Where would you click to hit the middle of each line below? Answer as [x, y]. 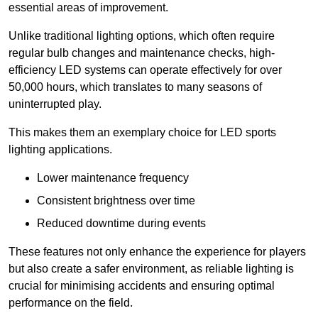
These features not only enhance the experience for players [157, 252]
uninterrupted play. [55, 104]
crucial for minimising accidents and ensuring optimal [142, 286]
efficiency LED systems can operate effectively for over [145, 70]
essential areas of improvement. [88, 8]
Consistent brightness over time [116, 201]
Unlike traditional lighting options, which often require [142, 36]
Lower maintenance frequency [113, 178]
